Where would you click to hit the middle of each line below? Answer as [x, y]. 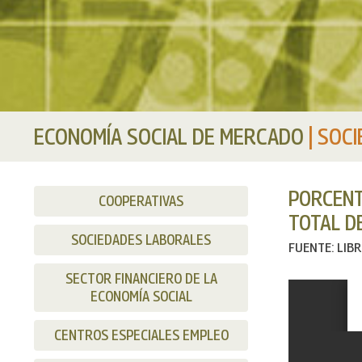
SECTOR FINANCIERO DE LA [141, 279]
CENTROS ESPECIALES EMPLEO [141, 335]
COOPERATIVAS [141, 201]
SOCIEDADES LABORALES [141, 240]
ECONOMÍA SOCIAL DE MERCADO [171, 137]
